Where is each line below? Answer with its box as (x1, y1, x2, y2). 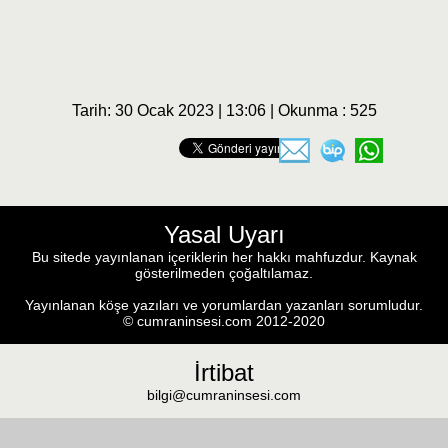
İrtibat (194, 359, 254, 387)
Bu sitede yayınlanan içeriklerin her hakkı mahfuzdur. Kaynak (31, 249, 417, 266)
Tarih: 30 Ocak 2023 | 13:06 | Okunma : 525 (71, 102, 377, 120)
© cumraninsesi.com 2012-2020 (123, 313, 325, 330)
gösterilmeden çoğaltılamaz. (135, 265, 313, 282)
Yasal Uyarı (163, 221, 285, 249)
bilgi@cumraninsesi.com (147, 387, 301, 404)
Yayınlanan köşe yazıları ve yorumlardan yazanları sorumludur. (25, 297, 423, 314)
